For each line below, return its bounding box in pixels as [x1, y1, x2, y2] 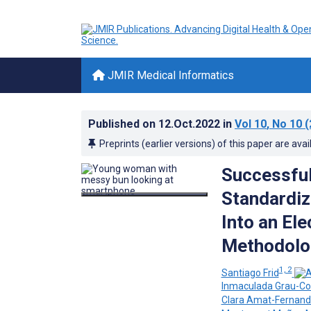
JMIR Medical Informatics [105, 69, 234, 82]
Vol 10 [235, 117, 267, 131]
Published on [88, 117, 158, 131]
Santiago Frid [221, 267, 279, 278]
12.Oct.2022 [158, 117, 223, 131]
